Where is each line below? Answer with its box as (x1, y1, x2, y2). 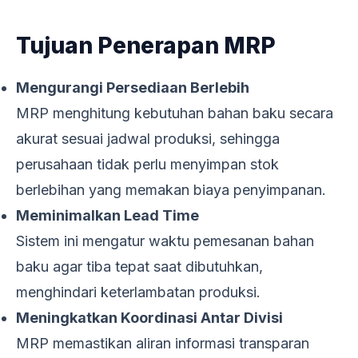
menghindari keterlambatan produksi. (16, 283, 261, 300)
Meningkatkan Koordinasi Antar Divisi (16, 308, 283, 326)
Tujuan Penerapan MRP (16, 31, 276, 59)
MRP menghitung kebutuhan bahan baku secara (16, 104, 333, 121)
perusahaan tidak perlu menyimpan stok (16, 155, 279, 173)
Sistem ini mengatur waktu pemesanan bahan (16, 232, 314, 249)
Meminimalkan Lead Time (16, 206, 199, 224)
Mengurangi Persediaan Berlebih (16, 78, 249, 96)
